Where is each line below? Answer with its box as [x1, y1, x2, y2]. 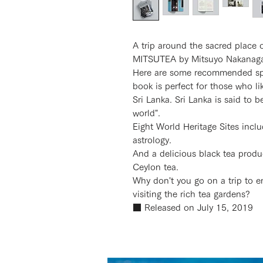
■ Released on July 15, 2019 [132, 203, 253, 212]
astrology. [132, 136, 171, 144]
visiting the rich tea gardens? [132, 190, 250, 198]
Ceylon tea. [132, 163, 178, 171]
